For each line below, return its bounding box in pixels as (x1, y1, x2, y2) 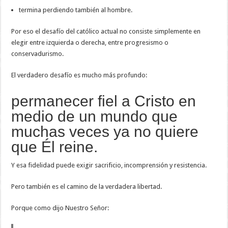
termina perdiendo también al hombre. (19, 6, 133, 14)
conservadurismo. (11, 49, 64, 58)
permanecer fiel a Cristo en (11, 92, 196, 109)
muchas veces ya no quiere (11, 123, 199, 140)
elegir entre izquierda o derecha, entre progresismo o (11, 38, 169, 46)
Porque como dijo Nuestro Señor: (11, 204, 109, 212)
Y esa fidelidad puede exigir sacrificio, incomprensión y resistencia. (11, 161, 207, 169)
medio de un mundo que (11, 107, 178, 125)
